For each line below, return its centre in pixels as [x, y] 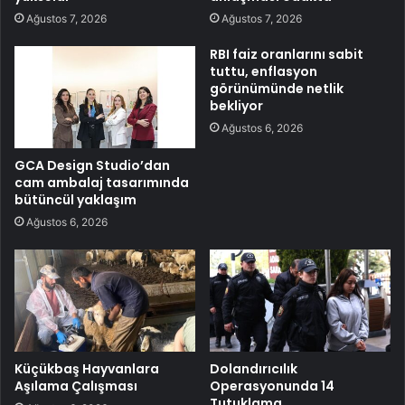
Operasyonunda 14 [272, 386]
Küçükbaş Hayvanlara [87, 369]
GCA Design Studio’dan [92, 166]
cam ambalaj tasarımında [102, 183]
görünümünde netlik [277, 89]
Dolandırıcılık [254, 369]
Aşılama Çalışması [76, 386]
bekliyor [236, 106]
